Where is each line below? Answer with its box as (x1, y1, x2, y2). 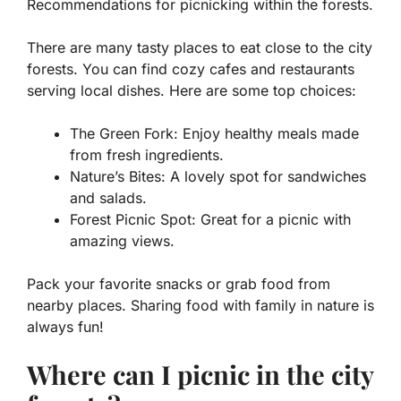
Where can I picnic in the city (27, 357, 373, 392)
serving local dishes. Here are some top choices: (27, 81, 356, 100)
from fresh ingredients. (70, 146, 224, 165)
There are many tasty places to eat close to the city (27, 38, 372, 57)
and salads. (70, 189, 147, 208)
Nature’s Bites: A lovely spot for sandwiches (70, 167, 366, 186)
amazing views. (70, 232, 175, 251)
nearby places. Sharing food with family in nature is (27, 296, 374, 315)
